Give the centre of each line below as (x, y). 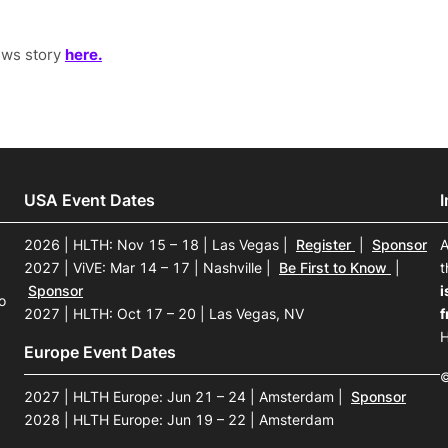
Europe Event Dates (100, 351)
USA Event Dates (89, 200)
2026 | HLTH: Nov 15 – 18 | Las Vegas (153, 245)
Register (325, 245)
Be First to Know (335, 268)
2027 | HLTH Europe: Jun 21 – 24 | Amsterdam (181, 396)
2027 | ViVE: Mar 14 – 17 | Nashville (145, 268)
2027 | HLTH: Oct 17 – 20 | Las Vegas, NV (164, 314)
